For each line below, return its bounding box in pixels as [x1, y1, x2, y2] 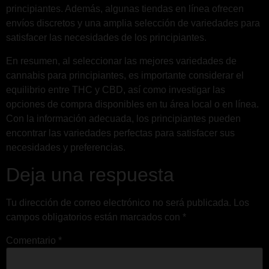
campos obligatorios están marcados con [6, 212, 183, 223]
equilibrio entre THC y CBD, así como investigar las [6, 84, 225, 95]
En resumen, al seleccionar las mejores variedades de [6, 55, 237, 66]
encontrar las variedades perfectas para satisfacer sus [6, 127, 235, 138]
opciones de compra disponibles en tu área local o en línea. [6, 98, 259, 109]
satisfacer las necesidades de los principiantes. [6, 32, 207, 43]
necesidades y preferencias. [6, 142, 125, 153]
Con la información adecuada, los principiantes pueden [6, 113, 241, 124]
